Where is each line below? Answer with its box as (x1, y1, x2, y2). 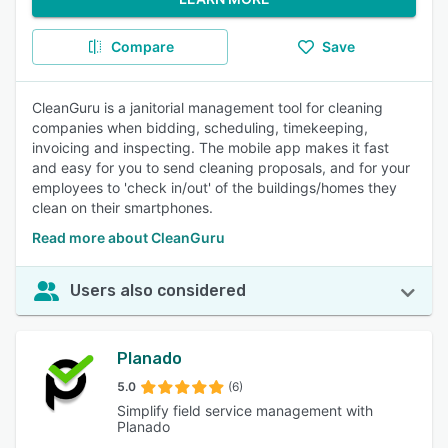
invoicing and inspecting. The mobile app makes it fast (32, 139, 389, 156)
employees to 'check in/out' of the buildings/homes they (32, 179, 397, 196)
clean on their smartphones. (32, 199, 213, 216)
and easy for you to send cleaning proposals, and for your (32, 159, 410, 176)
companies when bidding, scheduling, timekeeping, (32, 119, 368, 136)
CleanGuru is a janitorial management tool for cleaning (32, 99, 383, 116)
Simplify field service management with (116, 402, 373, 419)
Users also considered (70, 281, 246, 300)
